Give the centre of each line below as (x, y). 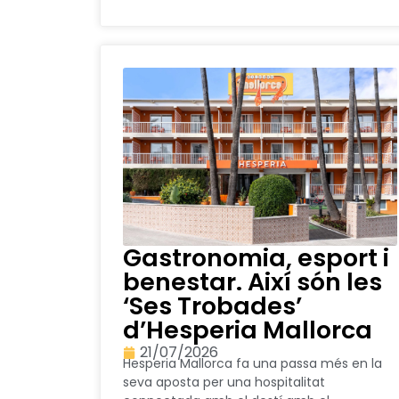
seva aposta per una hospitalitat (224, 383)
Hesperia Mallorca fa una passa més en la (252, 364)
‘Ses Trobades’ (212, 306)
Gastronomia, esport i (256, 258)
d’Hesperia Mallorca (248, 330)
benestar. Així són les (252, 282)
